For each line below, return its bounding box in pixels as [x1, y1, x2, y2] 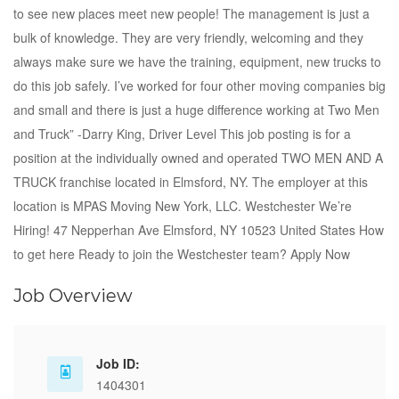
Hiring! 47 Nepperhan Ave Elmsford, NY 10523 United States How [13, 221, 384, 239]
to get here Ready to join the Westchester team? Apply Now [13, 245, 350, 263]
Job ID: [96, 354, 140, 372]
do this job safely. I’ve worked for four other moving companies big [13, 77, 386, 94]
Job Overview [13, 285, 133, 306]
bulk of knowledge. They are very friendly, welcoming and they [13, 28, 363, 46]
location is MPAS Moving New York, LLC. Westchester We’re [13, 197, 352, 215]
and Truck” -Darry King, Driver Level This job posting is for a [13, 125, 351, 142]
